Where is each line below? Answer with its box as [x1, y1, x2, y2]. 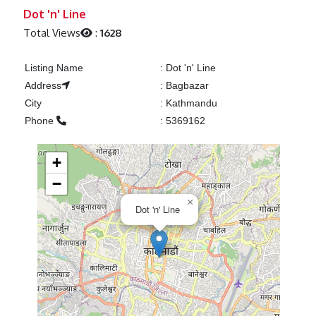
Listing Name [24, 62, 83, 74]
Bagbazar [162, 80, 209, 92]
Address [24, 80, 61, 92]
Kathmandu [162, 97, 217, 109]
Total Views [23, 26, 81, 40]
